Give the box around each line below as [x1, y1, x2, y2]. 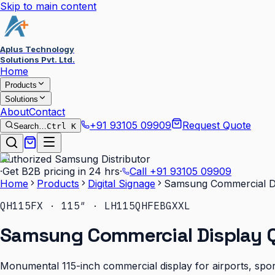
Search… [14, 122, 47, 131]
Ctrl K [47, 122, 76, 131]
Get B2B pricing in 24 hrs [2, 165, 120, 177]
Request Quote [182, 119, 251, 131]
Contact [29, 106, 65, 118]
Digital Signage [88, 177, 155, 190]
